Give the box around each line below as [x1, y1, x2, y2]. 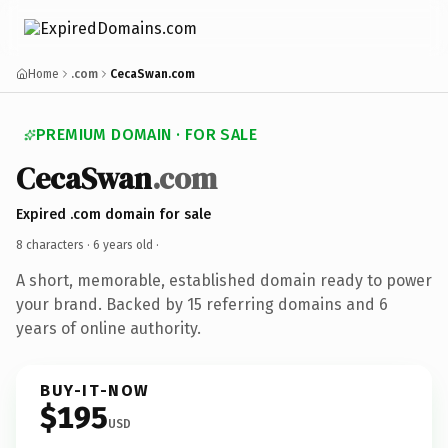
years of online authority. [16, 318, 201, 338]
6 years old [93, 237, 153, 252]
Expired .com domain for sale [16, 205, 211, 223]
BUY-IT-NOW [40, 380, 150, 400]
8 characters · [16, 237, 93, 252]
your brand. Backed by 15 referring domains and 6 [16, 294, 388, 314]
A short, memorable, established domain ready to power [16, 270, 432, 290]
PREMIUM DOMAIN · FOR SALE [36, 125, 257, 144]
